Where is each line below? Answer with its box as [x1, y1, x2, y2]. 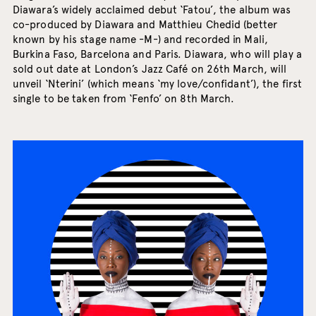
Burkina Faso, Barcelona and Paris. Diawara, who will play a [12, 48, 302, 61]
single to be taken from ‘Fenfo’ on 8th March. [12, 92, 235, 106]
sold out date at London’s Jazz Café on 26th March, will [12, 63, 287, 76]
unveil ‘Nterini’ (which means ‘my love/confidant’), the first [12, 78, 303, 91]
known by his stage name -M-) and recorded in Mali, [12, 33, 268, 47]
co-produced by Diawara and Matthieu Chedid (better [12, 18, 277, 32]
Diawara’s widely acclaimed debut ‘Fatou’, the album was [12, 4, 291, 17]
